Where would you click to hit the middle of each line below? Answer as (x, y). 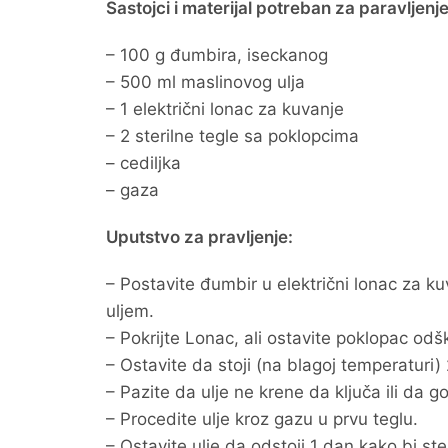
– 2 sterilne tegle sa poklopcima (232, 136)
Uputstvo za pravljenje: (199, 237)
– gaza (132, 190)
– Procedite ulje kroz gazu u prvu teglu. (262, 419)
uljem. (130, 311)
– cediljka (143, 163)
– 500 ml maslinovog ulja (205, 82)
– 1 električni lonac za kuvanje (225, 109)
